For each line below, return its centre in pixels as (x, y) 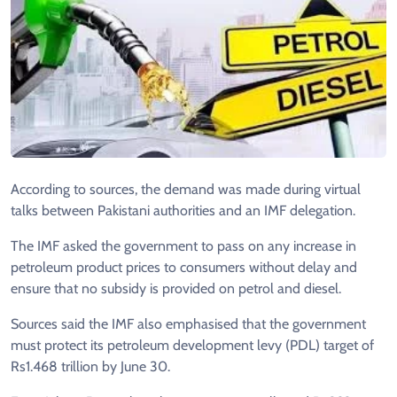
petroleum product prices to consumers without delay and (184, 267)
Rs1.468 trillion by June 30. (90, 366)
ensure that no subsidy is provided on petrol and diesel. (176, 288)
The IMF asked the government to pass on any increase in (183, 245)
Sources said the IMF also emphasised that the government (188, 323)
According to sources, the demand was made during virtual (186, 189)
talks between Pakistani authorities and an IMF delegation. (183, 210)
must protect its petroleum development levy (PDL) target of (192, 345)
